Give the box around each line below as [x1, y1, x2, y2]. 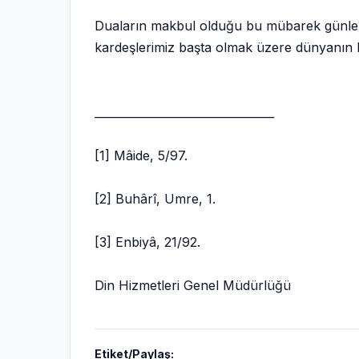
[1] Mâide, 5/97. [95, 147, 188, 163]
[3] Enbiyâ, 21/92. [95, 234, 200, 250]
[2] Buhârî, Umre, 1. [95, 191, 216, 207]
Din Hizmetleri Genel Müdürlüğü [95, 277, 291, 293]
